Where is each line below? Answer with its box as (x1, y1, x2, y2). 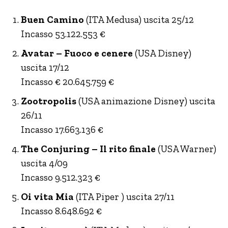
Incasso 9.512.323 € (21, 171, 100, 183)
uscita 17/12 (21, 61, 69, 73)
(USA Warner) (156, 142, 216, 155)
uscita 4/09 (21, 157, 68, 169)
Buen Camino (21, 13, 84, 25)
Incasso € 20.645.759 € (21, 75, 114, 88)
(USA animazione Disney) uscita (76, 95, 215, 107)
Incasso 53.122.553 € (21, 27, 105, 40)
